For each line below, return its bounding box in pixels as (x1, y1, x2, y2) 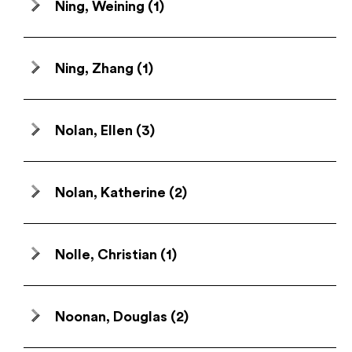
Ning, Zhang (55, 61, 134, 75)
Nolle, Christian (55, 247, 157, 262)
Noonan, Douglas (55, 310, 167, 324)
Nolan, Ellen (55, 123, 133, 137)
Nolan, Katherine (55, 185, 166, 200)
